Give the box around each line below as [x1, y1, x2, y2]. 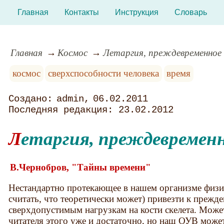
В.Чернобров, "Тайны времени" [10, 161, 151, 172]
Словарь [174, 8, 207, 16]
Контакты [64, 8, 99, 16]
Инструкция [114, 8, 158, 16]
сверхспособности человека [48, 67, 159, 78]
